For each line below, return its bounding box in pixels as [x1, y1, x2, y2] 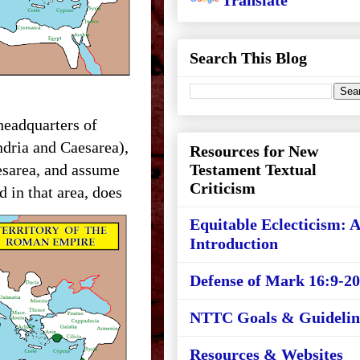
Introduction [190, 235, 278, 252]
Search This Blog [190, 49, 307, 67]
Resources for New [190, 142, 318, 160]
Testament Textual [190, 161, 317, 178]
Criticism [190, 179, 256, 197]
